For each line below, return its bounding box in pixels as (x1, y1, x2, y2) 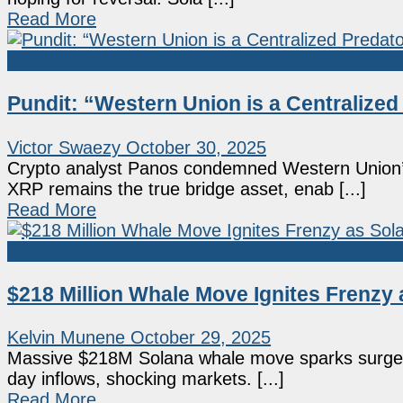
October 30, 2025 (126, 137, 266, 157)
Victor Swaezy (7, 137, 121, 157)
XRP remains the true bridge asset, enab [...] (7, 178, 366, 199)
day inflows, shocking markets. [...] (7, 369, 284, 390)
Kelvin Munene (7, 327, 125, 348)
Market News (7, 49, 112, 70)
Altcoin (7, 240, 60, 261)
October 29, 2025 (130, 327, 271, 348)
